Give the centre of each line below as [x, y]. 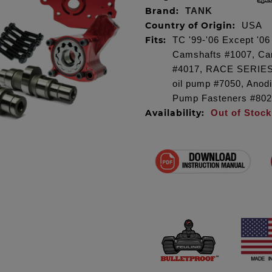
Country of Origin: [190, 25]
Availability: [175, 113]
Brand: [162, 11]
